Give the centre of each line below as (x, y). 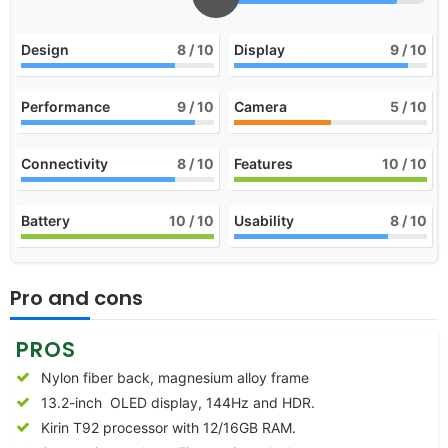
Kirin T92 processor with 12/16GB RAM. (168, 427)
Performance (65, 106)
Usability (264, 220)
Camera (260, 106)
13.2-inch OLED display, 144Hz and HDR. (178, 402)
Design (45, 49)
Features (263, 163)
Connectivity (64, 163)
